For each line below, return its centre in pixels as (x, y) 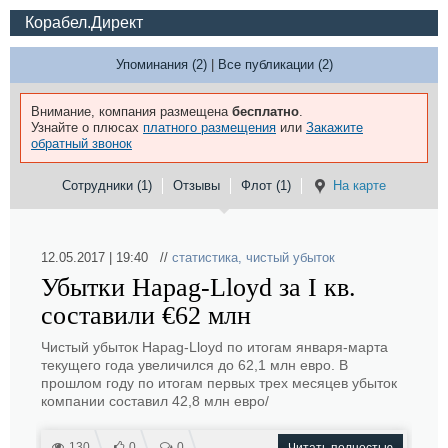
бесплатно (265, 111)
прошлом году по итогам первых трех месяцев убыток (219, 383)
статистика (205, 257)
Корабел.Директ (84, 22)
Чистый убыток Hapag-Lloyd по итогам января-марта (214, 347)
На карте (359, 185)
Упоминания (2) (161, 64)
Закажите (334, 127)
